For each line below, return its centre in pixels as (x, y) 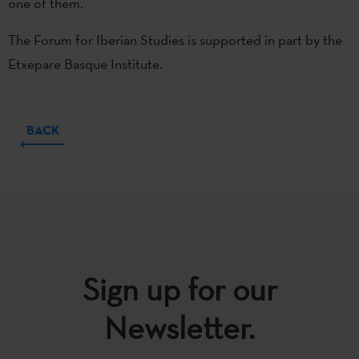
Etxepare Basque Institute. (85, 63)
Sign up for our (179, 289)
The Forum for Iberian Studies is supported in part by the (175, 39)
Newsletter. (179, 327)
